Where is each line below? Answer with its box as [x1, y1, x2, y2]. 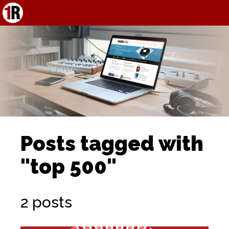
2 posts [20, 193, 72, 212]
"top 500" [20, 154, 117, 179]
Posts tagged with [20, 131, 203, 156]
